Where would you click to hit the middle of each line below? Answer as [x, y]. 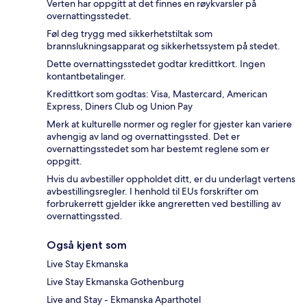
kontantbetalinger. [86, 76]
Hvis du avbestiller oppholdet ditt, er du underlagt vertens [171, 179]
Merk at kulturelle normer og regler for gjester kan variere [169, 124]
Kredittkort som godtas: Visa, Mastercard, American [157, 94]
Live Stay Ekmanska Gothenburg [115, 282]
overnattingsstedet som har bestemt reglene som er [158, 149]
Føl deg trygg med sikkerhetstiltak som [130, 34]
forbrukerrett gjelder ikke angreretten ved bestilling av [164, 204]
